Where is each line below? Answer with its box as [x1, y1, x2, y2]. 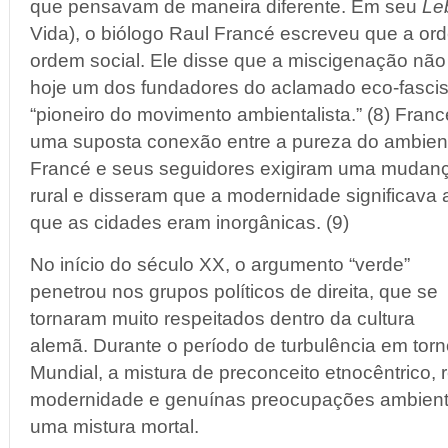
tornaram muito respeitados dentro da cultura [30, 308, 415, 329]
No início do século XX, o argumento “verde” [30, 254, 410, 275]
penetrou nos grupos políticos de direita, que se [30, 281, 438, 302]
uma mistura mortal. [30, 416, 199, 437]
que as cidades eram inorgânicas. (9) [30, 212, 349, 233]
